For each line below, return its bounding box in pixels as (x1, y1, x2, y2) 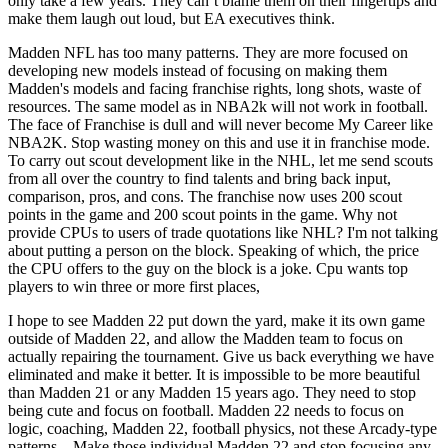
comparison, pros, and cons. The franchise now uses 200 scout (8, 187, 402, 205)
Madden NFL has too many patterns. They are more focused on (8, 43, 408, 61)
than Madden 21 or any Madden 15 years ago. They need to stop (8, 383, 416, 401)
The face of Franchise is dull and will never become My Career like (8, 115, 433, 133)
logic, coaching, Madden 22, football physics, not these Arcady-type (8, 419, 437, 437)
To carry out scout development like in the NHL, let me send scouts (8, 151, 433, 169)
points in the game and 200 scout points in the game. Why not (8, 205, 397, 223)
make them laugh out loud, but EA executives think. (8, 9, 335, 27)
